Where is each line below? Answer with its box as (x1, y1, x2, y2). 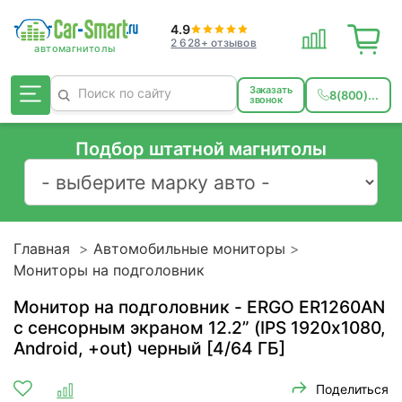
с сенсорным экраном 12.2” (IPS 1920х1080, (13, 316, 386, 338)
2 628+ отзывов (170, 35, 257, 49)
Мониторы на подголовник (13, 260, 205, 279)
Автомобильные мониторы (93, 239, 285, 258)
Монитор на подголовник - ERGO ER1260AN (13, 295, 385, 318)
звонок (249, 93, 284, 106)
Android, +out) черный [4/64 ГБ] (13, 336, 285, 359)
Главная (13, 239, 70, 258)
